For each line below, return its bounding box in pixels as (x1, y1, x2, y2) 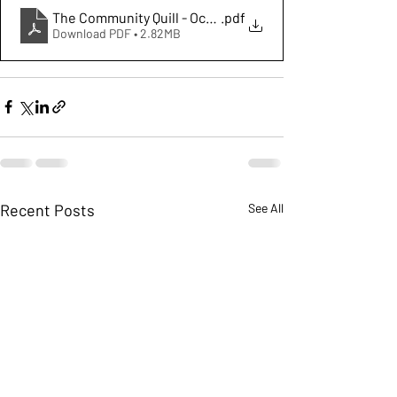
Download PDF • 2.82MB (52, 26, 181, 42)
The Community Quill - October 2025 (52, 9, 274, 27)
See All (248, 199, 284, 215)
